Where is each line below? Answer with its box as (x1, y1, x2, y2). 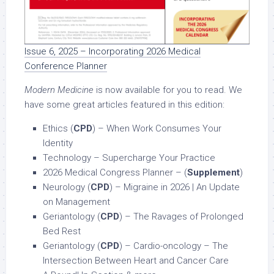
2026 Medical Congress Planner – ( (43, 167, 187, 179)
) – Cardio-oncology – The (119, 240, 228, 252)
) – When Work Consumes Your (92, 123, 221, 135)
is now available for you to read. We (94, 84, 242, 96)
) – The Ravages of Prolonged (119, 211, 243, 223)
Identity (43, 138, 73, 149)
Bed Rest (43, 226, 81, 237)
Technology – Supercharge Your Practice (43, 152, 215, 164)
